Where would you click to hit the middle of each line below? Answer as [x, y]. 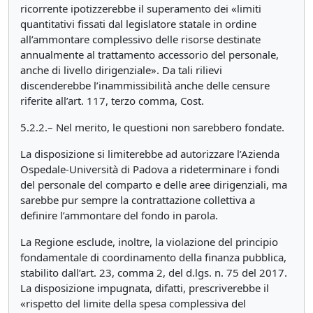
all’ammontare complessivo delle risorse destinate [140, 39]
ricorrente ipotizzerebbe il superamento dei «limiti [141, 8]
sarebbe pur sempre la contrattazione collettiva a [138, 200]
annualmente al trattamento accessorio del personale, [150, 54]
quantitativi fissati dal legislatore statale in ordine [138, 24]
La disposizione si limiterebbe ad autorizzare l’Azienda [150, 154]
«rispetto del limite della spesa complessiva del [133, 303]
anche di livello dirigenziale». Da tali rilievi [121, 70]
